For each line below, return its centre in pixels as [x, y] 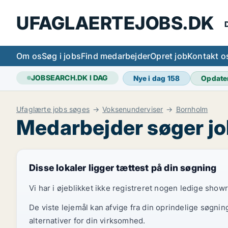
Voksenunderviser [133, 109]
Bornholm [192, 109]
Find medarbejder [116, 56]
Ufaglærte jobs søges [53, 109]
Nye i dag [150, 78]
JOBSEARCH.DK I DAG [69, 78]
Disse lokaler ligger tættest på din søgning [123, 168]
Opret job [169, 56]
